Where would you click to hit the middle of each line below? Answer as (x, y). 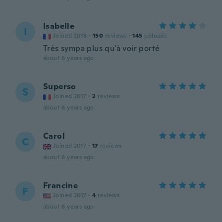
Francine (61, 186)
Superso (60, 86)
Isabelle (59, 26)
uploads (156, 36)
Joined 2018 (70, 36)
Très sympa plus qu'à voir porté (102, 48)
